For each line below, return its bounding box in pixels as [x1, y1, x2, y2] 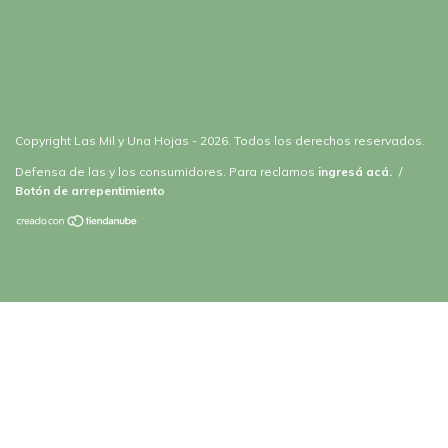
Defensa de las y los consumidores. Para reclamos [15, 164, 315, 180]
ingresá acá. [318, 164, 392, 180]
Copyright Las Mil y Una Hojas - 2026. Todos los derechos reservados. [15, 133, 425, 149]
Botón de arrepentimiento [15, 183, 165, 199]
